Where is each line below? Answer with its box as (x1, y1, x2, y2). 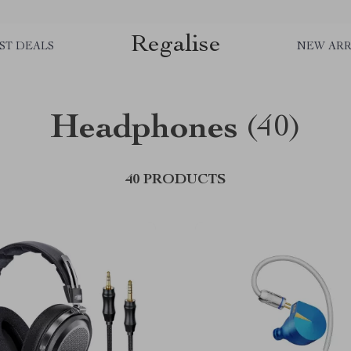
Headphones (49, 113, 238, 147)
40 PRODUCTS (125, 173, 226, 187)
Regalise (130, 32, 221, 58)
